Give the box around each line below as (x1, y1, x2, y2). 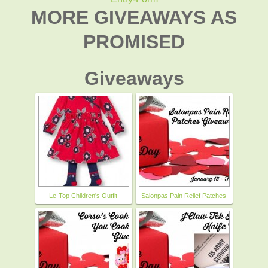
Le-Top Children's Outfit (49, 191, 117, 199)
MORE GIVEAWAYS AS (31, 6, 237, 28)
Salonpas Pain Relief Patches (141, 191, 226, 199)
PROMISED (83, 31, 185, 53)
